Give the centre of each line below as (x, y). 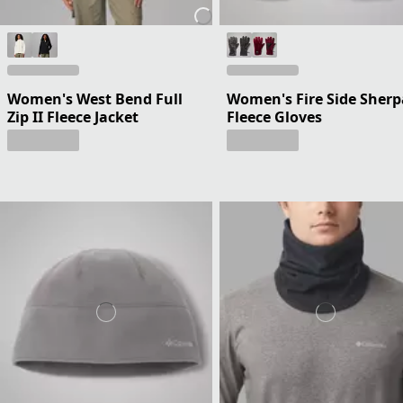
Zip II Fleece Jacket (73, 116)
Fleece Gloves (274, 116)
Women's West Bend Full (95, 99)
